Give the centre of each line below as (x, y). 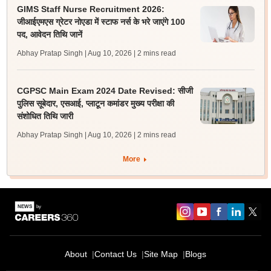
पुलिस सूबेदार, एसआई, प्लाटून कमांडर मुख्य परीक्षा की (95, 104)
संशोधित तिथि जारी (45, 116)
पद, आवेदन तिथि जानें (49, 35)
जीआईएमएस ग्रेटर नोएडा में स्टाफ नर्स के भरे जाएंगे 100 (101, 22)
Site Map (161, 254)
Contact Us (116, 254)
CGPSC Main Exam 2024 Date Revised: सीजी (105, 91)
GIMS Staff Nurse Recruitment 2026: (90, 9)
